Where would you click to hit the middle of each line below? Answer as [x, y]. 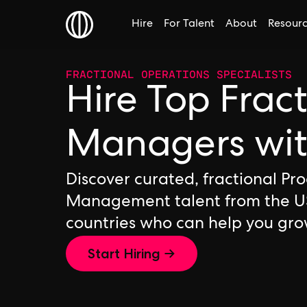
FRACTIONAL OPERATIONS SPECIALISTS [179, 74]
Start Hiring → [132, 254]
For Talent [189, 25]
